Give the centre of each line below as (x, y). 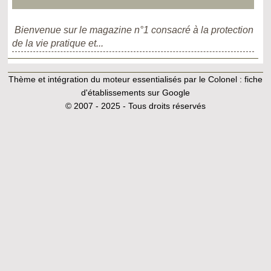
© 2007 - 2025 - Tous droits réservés (135, 106)
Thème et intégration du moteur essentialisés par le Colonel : (126, 79)
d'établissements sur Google (135, 92)
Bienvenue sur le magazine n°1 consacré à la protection (134, 30)
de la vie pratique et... (58, 43)
